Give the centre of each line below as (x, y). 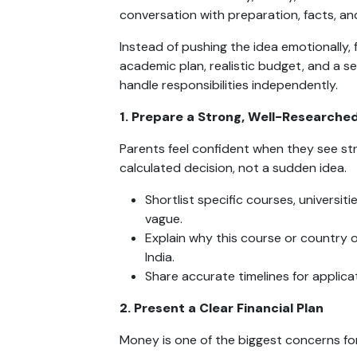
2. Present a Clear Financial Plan (222, 308)
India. (160, 257)
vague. (164, 218)
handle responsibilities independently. (229, 84)
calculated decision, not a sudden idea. (233, 167)
